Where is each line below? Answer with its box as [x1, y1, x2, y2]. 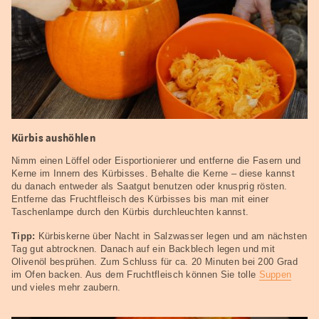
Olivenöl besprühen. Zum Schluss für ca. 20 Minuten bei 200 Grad [11, 256, 298, 267]
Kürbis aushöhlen [11, 130, 95, 145]
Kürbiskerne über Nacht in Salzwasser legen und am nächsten [35, 230, 308, 241]
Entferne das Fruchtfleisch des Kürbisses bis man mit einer [11, 193, 269, 204]
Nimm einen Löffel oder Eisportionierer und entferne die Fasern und [11, 155, 301, 166]
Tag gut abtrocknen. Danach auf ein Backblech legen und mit [11, 243, 276, 254]
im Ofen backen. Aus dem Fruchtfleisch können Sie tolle [11, 268, 259, 280]
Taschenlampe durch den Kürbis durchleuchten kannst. [11, 206, 249, 217]
